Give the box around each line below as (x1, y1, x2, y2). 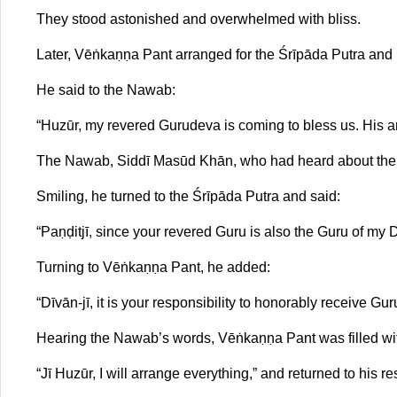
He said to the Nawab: (36, 82, 175, 97)
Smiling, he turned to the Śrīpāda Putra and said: (36, 188, 340, 204)
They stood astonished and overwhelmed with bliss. (36, 11, 361, 27)
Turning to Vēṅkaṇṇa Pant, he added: (36, 259, 270, 275)
